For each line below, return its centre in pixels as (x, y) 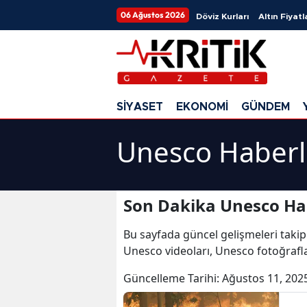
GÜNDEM (266, 107)
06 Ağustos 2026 (153, 15)
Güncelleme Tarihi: (173, 278)
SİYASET (140, 107)
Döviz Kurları (222, 16)
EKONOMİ (202, 107)
